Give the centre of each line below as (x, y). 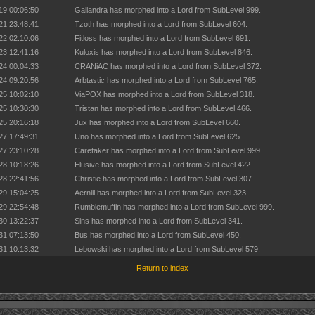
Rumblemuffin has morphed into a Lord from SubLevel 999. (174, 207)
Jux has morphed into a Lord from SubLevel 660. (157, 122)
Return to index (162, 268)
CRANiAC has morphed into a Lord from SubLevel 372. (168, 66)
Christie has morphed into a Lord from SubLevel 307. (164, 179)
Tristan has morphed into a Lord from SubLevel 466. (163, 108)
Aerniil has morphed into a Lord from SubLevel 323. (161, 193)
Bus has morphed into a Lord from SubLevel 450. (158, 235)
